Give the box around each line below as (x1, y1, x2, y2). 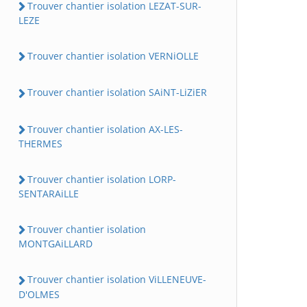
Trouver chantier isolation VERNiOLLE (27, 49, 199, 63)
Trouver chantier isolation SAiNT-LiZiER (27, 86, 207, 99)
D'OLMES (19, 287, 60, 301)
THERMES (19, 136, 62, 150)
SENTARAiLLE (19, 187, 79, 201)
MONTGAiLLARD (19, 237, 93, 251)
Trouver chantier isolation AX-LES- (27, 122, 183, 136)
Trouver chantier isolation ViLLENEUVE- (27, 273, 206, 286)
